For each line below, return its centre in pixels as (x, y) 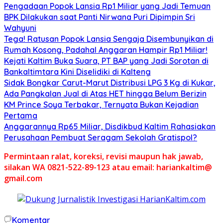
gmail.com (23, 178)
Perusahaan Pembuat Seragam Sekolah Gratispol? (101, 137)
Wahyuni (20, 28)
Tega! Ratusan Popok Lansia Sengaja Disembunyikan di (109, 39)
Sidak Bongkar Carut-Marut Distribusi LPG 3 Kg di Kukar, (110, 82)
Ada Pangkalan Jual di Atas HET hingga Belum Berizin (105, 93)
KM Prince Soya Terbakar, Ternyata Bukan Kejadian (101, 104)
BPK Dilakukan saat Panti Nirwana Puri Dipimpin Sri (100, 17)
